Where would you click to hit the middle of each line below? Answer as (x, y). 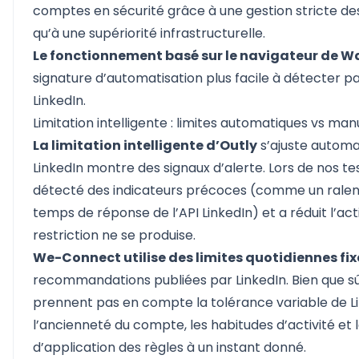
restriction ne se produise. (114, 235)
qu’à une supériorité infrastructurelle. (149, 33)
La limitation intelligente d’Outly (145, 145)
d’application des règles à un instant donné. (169, 347)
